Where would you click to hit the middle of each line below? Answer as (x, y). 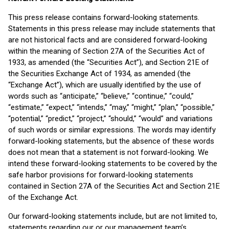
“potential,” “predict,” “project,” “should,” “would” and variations (110, 119)
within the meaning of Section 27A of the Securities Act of (107, 51)
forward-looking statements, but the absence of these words (111, 141)
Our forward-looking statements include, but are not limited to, (113, 216)
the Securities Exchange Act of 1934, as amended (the (99, 74)
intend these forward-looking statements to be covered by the (113, 164)
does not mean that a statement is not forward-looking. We (108, 152)
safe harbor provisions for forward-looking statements (101, 175)
